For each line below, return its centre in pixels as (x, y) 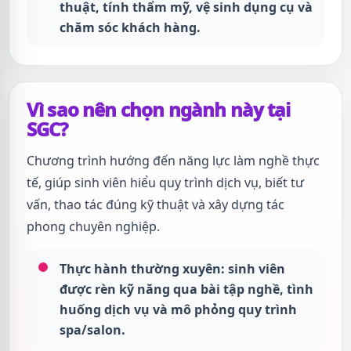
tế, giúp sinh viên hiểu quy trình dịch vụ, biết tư (165, 183)
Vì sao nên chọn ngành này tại (159, 109)
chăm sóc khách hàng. (130, 27)
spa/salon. (92, 330)
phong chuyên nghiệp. (93, 226)
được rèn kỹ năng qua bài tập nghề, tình (186, 289)
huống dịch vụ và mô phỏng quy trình (178, 309)
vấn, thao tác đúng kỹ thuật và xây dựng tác (156, 204)
